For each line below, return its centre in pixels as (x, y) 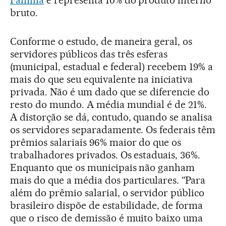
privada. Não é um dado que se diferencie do (110, 92)
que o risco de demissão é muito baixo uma (107, 218)
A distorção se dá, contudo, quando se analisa (111, 117)
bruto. (24, 12)
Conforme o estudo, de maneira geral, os (101, 41)
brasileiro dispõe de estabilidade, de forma (107, 205)
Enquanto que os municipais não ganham (103, 167)
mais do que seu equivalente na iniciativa (102, 79)
